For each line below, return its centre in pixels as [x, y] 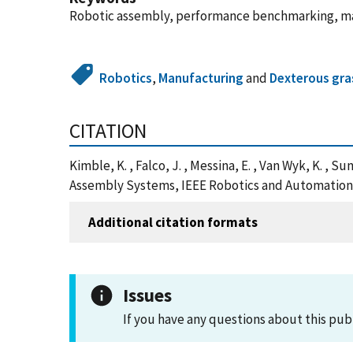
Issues [147, 295]
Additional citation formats [173, 222]
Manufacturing [201, 78]
